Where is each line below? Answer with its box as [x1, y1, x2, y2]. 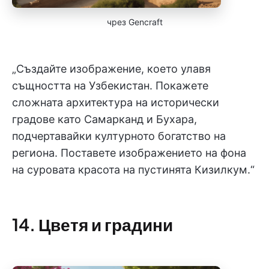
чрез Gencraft [106, 17, 163, 27]
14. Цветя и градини [12, 214, 173, 235]
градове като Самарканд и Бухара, [12, 113, 197, 125]
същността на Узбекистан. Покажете [12, 79, 208, 92]
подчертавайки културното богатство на [12, 130, 226, 142]
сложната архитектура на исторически [12, 96, 219, 109]
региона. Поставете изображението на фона [12, 147, 246, 159]
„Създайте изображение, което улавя [12, 62, 211, 75]
